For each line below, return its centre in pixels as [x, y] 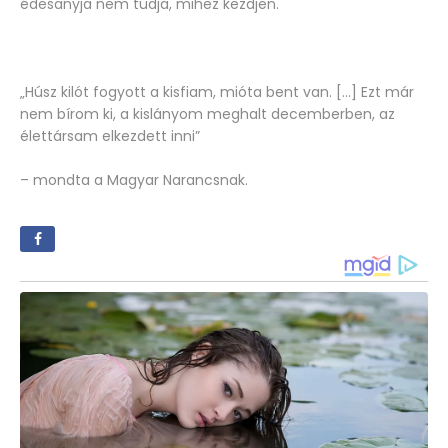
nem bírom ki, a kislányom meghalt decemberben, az [207, 114]
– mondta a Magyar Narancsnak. [134, 180]
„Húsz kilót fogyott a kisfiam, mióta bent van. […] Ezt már [217, 92]
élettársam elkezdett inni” [110, 136]
